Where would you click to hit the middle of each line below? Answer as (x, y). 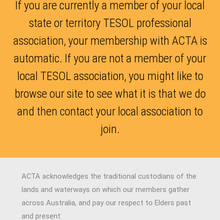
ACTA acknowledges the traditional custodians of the (109, 176)
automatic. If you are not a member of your (110, 58)
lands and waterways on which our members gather (106, 189)
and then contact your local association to (110, 111)
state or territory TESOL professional (110, 23)
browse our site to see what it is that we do (110, 94)
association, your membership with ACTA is (110, 41)
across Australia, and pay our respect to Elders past (106, 203)
